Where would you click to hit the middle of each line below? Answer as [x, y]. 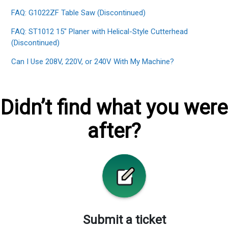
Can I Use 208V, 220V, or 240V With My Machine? [93, 62]
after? [114, 131]
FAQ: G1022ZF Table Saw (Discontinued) [79, 13]
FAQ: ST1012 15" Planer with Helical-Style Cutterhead [100, 32]
